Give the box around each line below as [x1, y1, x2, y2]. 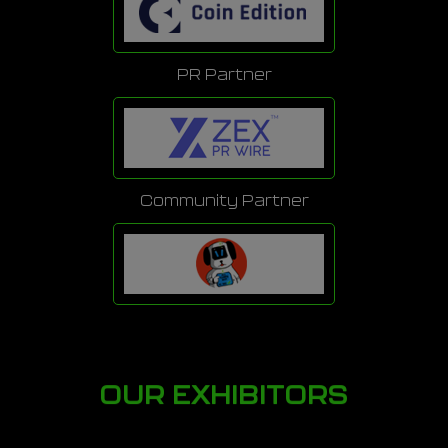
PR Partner [176, 67, 272, 84]
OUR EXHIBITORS [100, 383, 348, 411]
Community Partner [139, 193, 309, 210]
